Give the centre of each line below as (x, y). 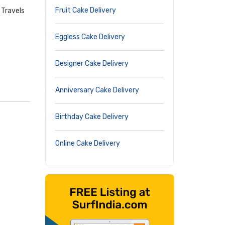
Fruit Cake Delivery (86, 10)
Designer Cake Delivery (92, 64)
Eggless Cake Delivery (90, 37)
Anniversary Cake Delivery (97, 90)
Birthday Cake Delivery (92, 117)
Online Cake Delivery (88, 143)
